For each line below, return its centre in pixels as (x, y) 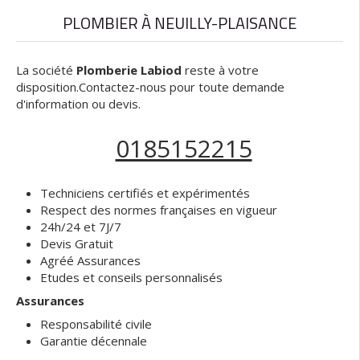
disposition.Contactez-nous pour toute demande (150, 86)
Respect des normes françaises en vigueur (159, 209)
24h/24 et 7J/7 (81, 226)
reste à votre (220, 70)
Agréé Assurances (90, 260)
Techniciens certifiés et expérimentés (145, 192)
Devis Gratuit (77, 243)
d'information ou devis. (78, 103)
